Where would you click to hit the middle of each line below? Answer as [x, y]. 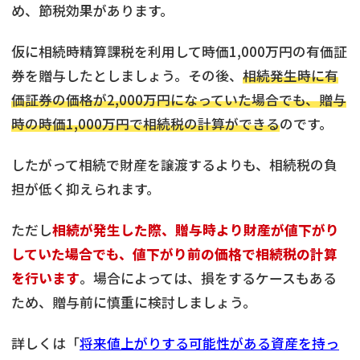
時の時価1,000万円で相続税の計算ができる [145, 124]
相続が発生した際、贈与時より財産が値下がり [196, 230]
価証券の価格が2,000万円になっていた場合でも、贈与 [179, 100]
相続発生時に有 [290, 76]
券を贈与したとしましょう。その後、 [127, 76]
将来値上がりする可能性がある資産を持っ [209, 344]
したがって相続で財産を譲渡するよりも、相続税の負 [174, 165]
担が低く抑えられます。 [86, 189]
